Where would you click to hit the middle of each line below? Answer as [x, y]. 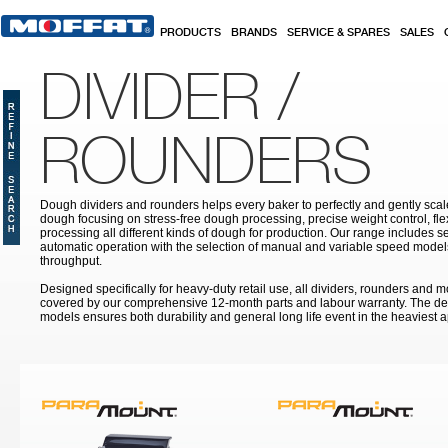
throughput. [71, 261]
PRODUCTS [190, 33]
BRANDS [254, 33]
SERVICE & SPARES [338, 33]
